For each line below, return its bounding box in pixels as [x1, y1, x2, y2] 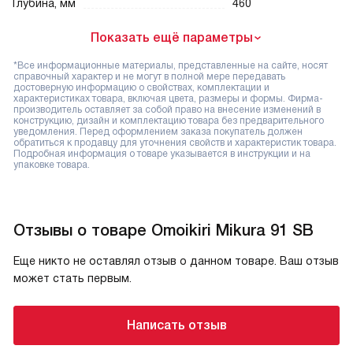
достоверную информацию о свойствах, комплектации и [13, 82, 269, 94]
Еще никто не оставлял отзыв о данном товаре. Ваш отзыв [13, 255, 339, 268]
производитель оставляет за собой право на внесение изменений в [13, 104, 321, 116]
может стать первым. [13, 272, 132, 285]
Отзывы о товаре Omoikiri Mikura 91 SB [13, 221, 314, 240]
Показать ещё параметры [91, 31, 253, 45]
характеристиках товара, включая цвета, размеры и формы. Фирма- [13, 93, 323, 105]
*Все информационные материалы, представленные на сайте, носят [13, 60, 328, 72]
